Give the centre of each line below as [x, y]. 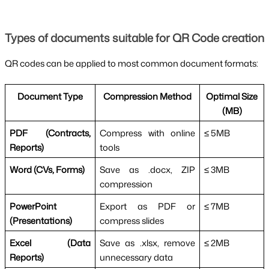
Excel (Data [50, 243]
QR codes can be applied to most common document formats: [131, 63]
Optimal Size [232, 96]
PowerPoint [33, 206]
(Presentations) [41, 220]
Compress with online [147, 133]
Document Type [50, 96]
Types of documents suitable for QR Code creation [134, 38]
